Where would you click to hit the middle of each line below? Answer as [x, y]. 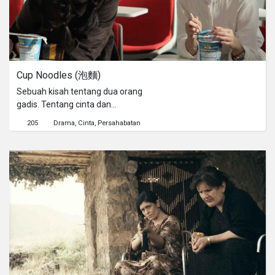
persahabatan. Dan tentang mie [78, 118]
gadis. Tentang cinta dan [64, 105]
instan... [31, 130]
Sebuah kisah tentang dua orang [79, 92]
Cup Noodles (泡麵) [59, 76]
